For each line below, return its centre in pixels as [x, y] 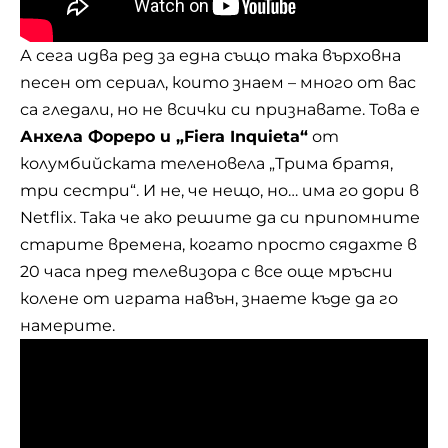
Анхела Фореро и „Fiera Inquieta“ [164, 136]
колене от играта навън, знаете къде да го [209, 298]
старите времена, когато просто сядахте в [218, 244]
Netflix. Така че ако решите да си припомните [220, 217]
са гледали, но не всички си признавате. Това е [220, 109]
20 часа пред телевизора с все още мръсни [206, 271]
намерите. [67, 325]
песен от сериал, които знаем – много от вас [218, 82]
